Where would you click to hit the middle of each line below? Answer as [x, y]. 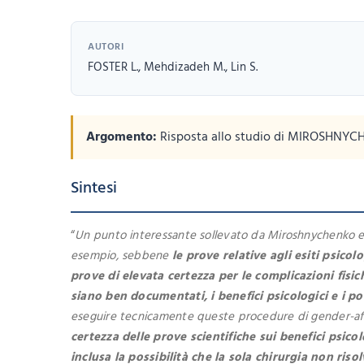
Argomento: [121, 137]
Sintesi [94, 188]
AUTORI [106, 47]
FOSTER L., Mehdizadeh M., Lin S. [173, 67]
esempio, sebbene [121, 256]
